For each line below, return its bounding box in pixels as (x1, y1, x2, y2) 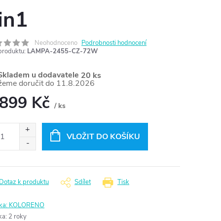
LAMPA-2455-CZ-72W (27, 47, 98, 56)
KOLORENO (9, 201, 44, 210)
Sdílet (74, 178, 91, 187)
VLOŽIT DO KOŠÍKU (66, 131, 140, 143)
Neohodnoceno (35, 38, 77, 47)
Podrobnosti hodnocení (81, 38, 147, 47)
